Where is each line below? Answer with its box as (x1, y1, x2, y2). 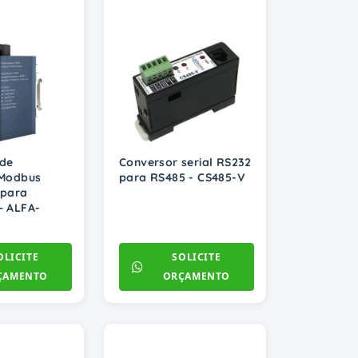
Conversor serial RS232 (119, 155, 252, 170)
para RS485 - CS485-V (119, 170, 245, 185)
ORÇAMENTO (162, 269, 230, 284)
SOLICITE (172, 250, 221, 265)
